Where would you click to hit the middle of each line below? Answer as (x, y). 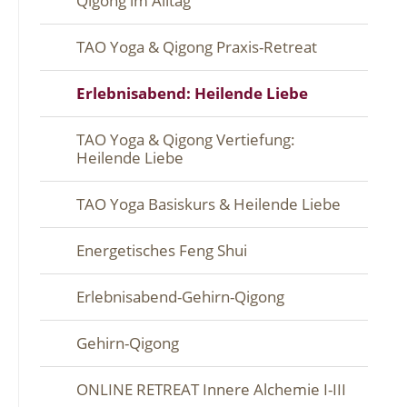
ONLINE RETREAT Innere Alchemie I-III (211, 389)
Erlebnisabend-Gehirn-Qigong (180, 296)
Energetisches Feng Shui (162, 250)
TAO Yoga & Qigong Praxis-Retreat (197, 46)
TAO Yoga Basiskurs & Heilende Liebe (208, 203)
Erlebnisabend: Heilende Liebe (192, 93)
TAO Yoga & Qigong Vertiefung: (186, 139)
